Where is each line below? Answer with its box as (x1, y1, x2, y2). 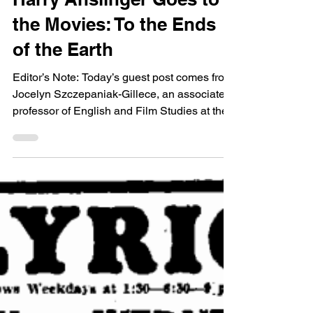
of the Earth (13, 72, 113, 94)
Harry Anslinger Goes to (13, 22, 219, 43)
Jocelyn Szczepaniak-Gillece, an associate (13, 121, 225, 134)
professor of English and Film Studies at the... (13, 138, 236, 151)
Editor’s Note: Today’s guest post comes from (13, 104, 233, 117)
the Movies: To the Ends (13, 47, 216, 68)
